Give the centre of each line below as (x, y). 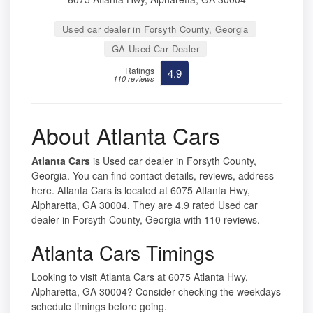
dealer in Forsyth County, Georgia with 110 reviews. (146, 220)
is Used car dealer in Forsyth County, (173, 161)
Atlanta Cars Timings (123, 253)
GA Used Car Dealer (155, 49)
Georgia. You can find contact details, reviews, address (153, 176)
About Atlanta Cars (126, 135)
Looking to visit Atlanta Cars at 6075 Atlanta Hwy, (140, 277)
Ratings (140, 71)
